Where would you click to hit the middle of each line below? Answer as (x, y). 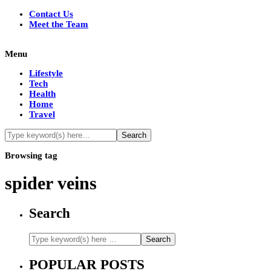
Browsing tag (31, 155)
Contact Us (51, 14)
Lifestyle (46, 73)
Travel (42, 114)
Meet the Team (59, 24)
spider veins (51, 183)
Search (50, 214)
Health (42, 94)
